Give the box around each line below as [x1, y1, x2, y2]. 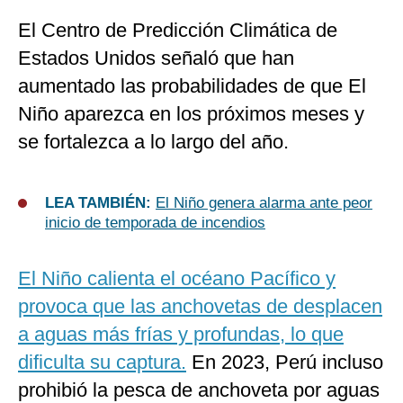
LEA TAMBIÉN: [45, 194, 156, 212]
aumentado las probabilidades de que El [18, 75, 366, 98]
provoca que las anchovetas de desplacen [18, 295, 382, 318]
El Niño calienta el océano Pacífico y [18, 267, 336, 291]
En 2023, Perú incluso [186, 351, 383, 374]
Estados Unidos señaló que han [18, 47, 294, 70]
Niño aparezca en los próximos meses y [18, 103, 364, 126]
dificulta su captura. [18, 351, 186, 374]
